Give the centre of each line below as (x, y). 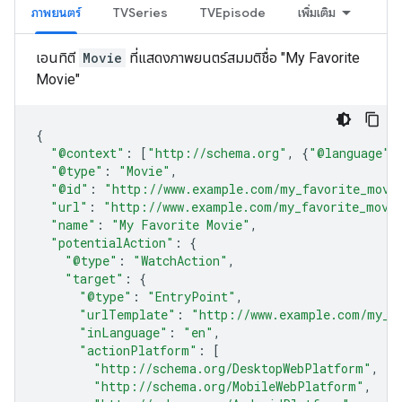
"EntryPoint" (192, 297)
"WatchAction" (180, 261)
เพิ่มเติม (317, 13)
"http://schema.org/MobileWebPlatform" (229, 386)
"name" (73, 225)
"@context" (87, 153)
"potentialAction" (112, 243)
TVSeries (140, 13)
